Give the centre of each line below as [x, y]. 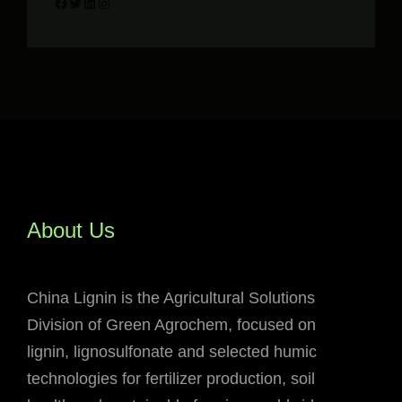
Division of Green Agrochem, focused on [171, 325]
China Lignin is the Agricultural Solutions [171, 298]
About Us [71, 231]
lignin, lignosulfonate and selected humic [172, 352]
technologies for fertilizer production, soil [171, 379]
